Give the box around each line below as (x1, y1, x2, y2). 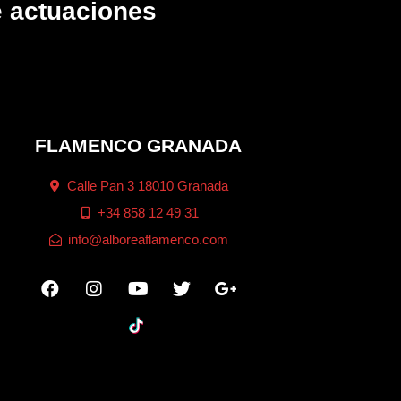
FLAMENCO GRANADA (34, 135, 242, 156)
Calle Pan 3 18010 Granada (67, 178, 229, 193)
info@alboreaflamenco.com (67, 232, 228, 247)
